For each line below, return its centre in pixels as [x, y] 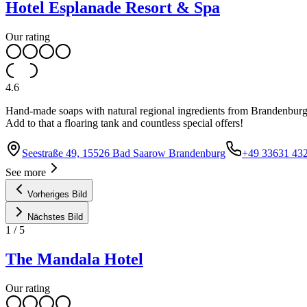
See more [26, 173]
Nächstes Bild [55, 217]
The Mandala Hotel [74, 259]
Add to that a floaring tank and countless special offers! [124, 123]
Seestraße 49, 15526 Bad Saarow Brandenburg [124, 153]
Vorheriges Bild [57, 195]
